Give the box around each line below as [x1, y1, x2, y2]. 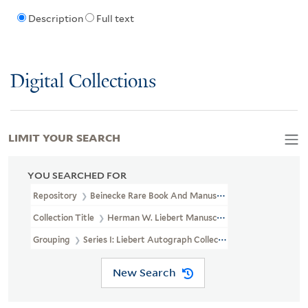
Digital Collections [10, 71, 156, 93]
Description [27, 13, 83, 25]
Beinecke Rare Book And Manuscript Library [90, 190, 266, 201]
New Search [112, 265, 176, 280]
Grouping [33, 234, 72, 245]
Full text [96, 13, 134, 25]
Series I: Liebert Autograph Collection [83, 234, 234, 245]
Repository [33, 190, 79, 201]
